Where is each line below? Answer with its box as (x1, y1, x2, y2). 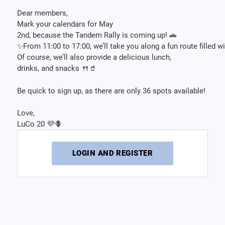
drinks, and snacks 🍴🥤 (17, 63, 99, 73)
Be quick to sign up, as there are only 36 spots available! (17, 86, 208, 95)
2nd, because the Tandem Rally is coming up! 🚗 (17, 30, 177, 40)
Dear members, (17, 8, 70, 18)
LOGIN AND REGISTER (72, 149, 153, 158)
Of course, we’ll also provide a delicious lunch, (17, 52, 172, 62)
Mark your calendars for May (17, 19, 114, 29)
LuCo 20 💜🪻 (17, 120, 64, 129)
